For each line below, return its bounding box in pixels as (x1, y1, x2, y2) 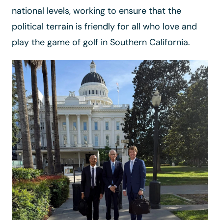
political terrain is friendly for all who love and (12, 21, 197, 32)
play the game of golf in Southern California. (12, 36, 190, 48)
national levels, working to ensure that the (12, 5, 181, 17)
